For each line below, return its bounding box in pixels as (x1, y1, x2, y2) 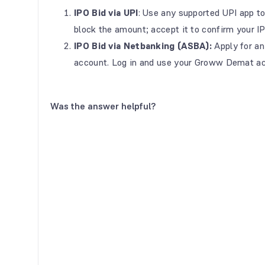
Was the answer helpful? (50, 100, 156, 112)
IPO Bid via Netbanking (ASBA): (74, 40, 212, 52)
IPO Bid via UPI (74, 7, 138, 19)
